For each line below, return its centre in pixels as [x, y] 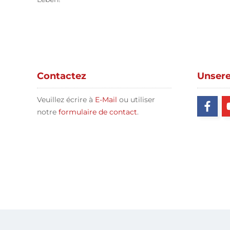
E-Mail [106, 100]
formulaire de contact [98, 112]
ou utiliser [136, 100]
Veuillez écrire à [66, 100]
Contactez [62, 76]
